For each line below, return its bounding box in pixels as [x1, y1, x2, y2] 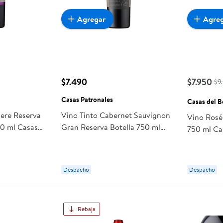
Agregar [77, 13, 106, 24]
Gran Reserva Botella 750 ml [61, 121, 160, 133]
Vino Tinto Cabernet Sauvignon [61, 110, 170, 121]
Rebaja [77, 205, 96, 214]
